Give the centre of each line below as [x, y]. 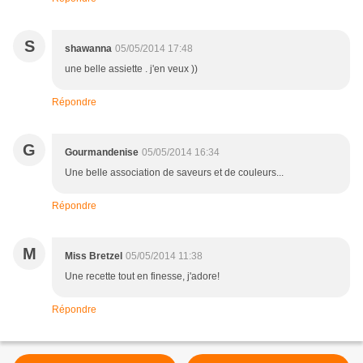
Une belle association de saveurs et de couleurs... [174, 173]
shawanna [88, 49]
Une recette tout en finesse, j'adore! [142, 277]
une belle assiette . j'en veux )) [131, 69]
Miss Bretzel [94, 256]
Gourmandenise [102, 153]
